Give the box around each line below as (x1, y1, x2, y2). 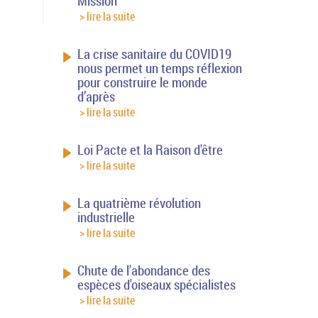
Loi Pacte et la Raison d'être (77, 141, 224, 158)
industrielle (77, 208, 136, 226)
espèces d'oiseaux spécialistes (77, 275, 236, 293)
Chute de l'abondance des (77, 261, 211, 279)
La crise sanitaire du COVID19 (77, 45, 232, 62)
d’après (77, 87, 116, 105)
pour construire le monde (77, 73, 208, 91)
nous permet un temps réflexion (77, 59, 243, 77)
